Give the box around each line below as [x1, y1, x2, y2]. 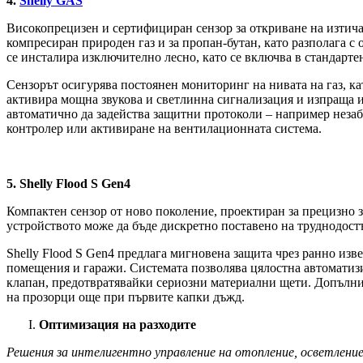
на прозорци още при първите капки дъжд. [6, 290, 245, 305]
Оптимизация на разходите [39, 318, 196, 332]
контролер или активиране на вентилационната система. [6, 122, 322, 136]
